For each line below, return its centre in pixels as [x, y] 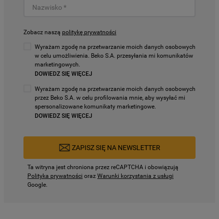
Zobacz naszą [43, 32]
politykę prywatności [89, 32]
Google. [37, 185]
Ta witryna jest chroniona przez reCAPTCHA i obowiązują [103, 167]
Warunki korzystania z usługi [135, 176]
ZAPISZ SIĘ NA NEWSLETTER [116, 148]
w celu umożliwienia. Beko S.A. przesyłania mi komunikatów [114, 56]
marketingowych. [57, 65]
